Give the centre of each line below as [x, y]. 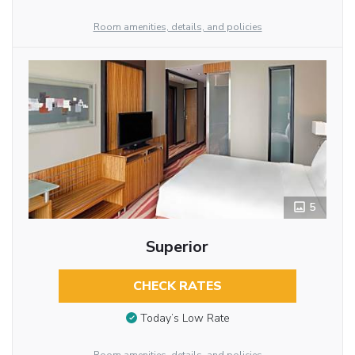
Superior [177, 246]
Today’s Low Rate [185, 319]
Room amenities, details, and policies [177, 27]
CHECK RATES [177, 286]
